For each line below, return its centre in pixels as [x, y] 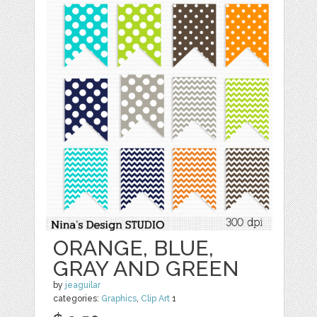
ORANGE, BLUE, [134, 248]
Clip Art [156, 299]
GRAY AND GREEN [146, 269]
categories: [77, 299]
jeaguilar [83, 286]
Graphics [119, 299]
